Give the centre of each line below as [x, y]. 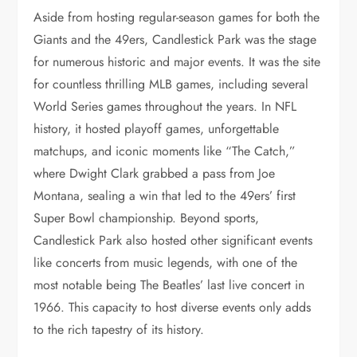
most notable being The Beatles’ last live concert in [169, 284]
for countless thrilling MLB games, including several [171, 84]
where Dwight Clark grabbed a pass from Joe [155, 173]
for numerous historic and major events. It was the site [177, 61]
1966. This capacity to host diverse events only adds [173, 307]
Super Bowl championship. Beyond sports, [147, 218]
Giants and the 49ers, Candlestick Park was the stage [175, 39]
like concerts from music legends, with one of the [166, 262]
